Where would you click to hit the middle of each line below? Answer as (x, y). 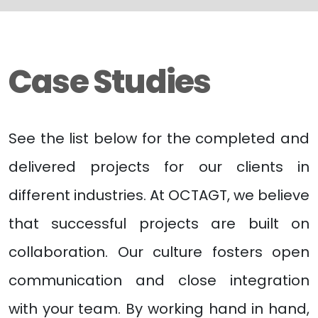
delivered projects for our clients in (159, 167)
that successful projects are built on (159, 224)
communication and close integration (159, 280)
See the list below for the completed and (159, 138)
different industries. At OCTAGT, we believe (159, 195)
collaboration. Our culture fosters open (159, 252)
